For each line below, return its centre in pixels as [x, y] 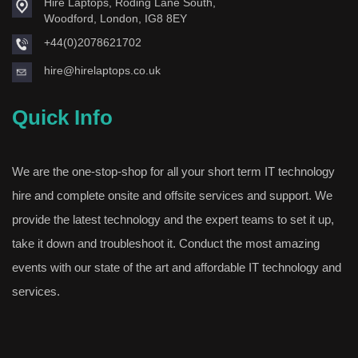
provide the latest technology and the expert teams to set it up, [173, 219]
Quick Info [62, 117]
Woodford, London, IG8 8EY [115, 18]
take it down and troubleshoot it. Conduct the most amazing [166, 243]
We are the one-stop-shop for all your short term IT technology [173, 171]
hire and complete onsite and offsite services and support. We [172, 195]
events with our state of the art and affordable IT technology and [177, 267]
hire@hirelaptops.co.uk [102, 70]
